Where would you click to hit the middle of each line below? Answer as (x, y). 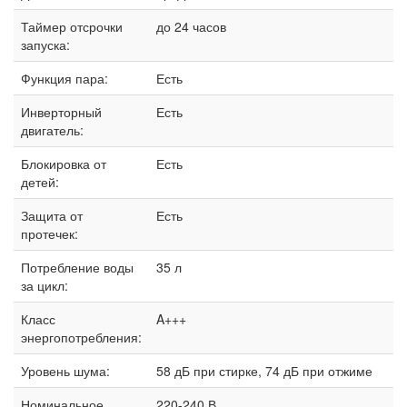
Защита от (52, 216)
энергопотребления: (81, 338)
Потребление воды (77, 268)
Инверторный (61, 112)
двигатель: (52, 130)
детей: (40, 182)
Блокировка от (64, 164)
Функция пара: (65, 79)
